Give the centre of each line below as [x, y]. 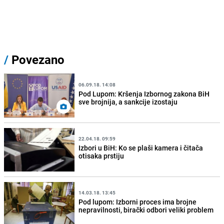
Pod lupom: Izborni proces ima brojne [138, 202]
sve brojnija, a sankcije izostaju [128, 102]
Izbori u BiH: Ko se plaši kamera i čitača [141, 148]
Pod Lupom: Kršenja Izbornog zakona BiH [144, 94]
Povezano [36, 60]
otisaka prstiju [101, 156]
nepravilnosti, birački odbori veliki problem [146, 210]
